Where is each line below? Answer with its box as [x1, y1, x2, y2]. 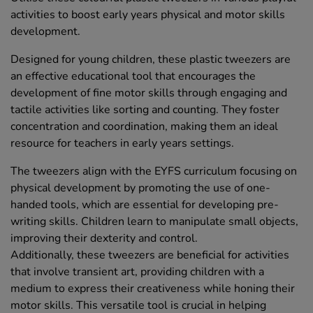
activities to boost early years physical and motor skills [10, 7, 285, 23]
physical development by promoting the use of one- [10, 180, 270, 196]
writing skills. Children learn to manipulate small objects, [10, 214, 298, 230]
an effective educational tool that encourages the [10, 68, 256, 85]
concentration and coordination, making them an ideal [10, 119, 278, 135]
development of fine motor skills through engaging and [10, 85, 287, 101]
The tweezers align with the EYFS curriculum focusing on [10, 163, 297, 180]
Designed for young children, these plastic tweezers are [10, 52, 291, 68]
